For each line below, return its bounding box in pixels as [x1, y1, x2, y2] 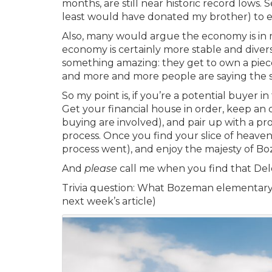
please [84, 163, 120, 174]
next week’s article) [62, 195, 156, 207]
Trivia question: [62, 182, 135, 194]
